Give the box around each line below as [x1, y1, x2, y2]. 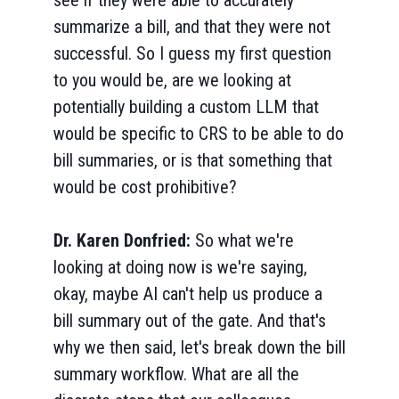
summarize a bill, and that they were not [53, 16, 330, 37]
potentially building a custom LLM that [53, 96, 319, 118]
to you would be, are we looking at [53, 69, 291, 91]
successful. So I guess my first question [53, 43, 331, 64]
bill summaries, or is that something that [53, 150, 332, 171]
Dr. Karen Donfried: [53, 230, 195, 251]
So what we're [195, 230, 294, 251]
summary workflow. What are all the [53, 363, 299, 385]
